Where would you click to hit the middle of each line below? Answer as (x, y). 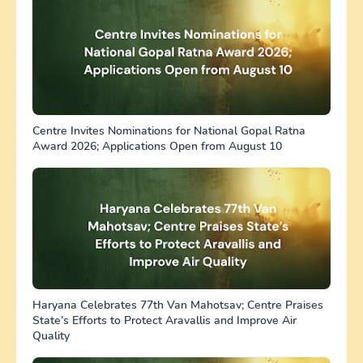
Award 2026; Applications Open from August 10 (157, 146)
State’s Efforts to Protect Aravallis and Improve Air (164, 320)
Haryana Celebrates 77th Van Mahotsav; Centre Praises (178, 305)
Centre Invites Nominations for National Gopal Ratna (169, 130)
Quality (51, 335)
